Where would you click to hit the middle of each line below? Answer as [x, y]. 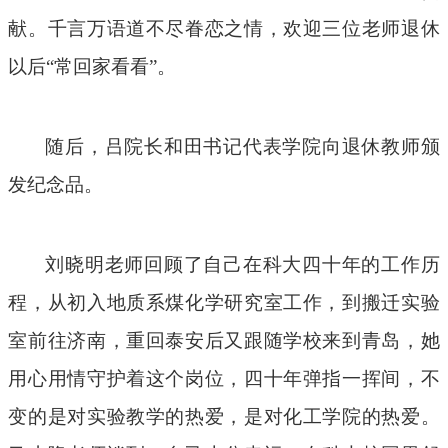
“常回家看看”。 [111, 67]
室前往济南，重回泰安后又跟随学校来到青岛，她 [224, 341]
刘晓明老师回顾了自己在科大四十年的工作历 [242, 265]
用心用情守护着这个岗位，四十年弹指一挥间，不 [224, 379]
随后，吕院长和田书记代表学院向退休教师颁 [242, 147]
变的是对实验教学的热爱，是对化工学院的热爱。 [224, 417]
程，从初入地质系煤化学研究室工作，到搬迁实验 [224, 303]
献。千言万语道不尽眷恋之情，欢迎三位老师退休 [224, 29]
